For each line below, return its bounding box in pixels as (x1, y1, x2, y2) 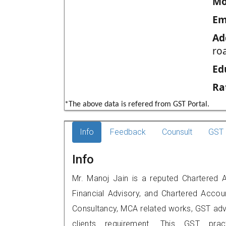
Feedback (110, 127, 146, 137)
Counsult (162, 127, 192, 137)
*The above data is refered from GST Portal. (65, 100, 209, 108)
